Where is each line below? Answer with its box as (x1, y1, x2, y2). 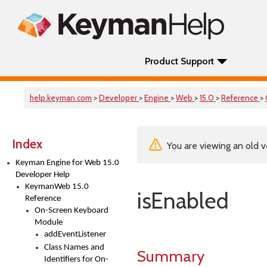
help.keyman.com (30, 93, 92, 103)
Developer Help (15, 170, 70, 179)
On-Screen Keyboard (35, 206, 108, 215)
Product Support (145, 55, 214, 67)
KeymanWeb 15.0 (25, 182, 89, 191)
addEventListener (44, 230, 106, 239)
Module (35, 218, 63, 227)
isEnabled (137, 187, 229, 214)
